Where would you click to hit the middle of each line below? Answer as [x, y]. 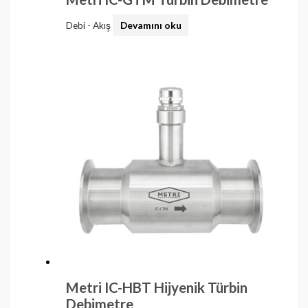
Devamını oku [151, 25]
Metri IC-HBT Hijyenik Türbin [157, 287]
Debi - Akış [90, 25]
